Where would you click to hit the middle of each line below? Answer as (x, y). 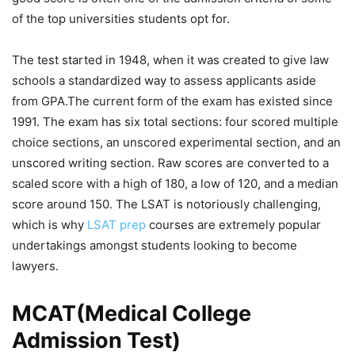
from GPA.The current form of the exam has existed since (172, 101)
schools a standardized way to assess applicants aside (164, 81)
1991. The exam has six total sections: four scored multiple (175, 122)
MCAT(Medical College (132, 314)
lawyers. (37, 266)
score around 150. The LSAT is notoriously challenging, (166, 204)
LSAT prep (116, 225)
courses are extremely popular (233, 225)
